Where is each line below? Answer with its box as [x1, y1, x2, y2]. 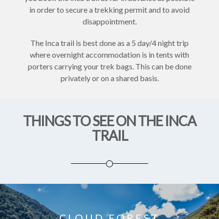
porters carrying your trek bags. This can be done [27, 62, 192, 71]
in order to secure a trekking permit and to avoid [29, 5, 190, 14]
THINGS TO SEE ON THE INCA [23, 112, 196, 129]
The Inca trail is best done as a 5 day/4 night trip [30, 38, 189, 47]
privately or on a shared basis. [60, 73, 159, 83]
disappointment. [82, 17, 137, 26]
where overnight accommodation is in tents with [30, 50, 189, 59]
